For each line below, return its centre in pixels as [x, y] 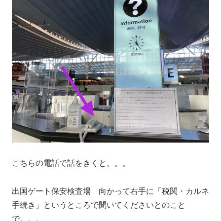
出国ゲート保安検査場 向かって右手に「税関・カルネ [110, 191]
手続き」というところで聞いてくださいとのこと [99, 205]
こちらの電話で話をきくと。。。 [71, 163]
